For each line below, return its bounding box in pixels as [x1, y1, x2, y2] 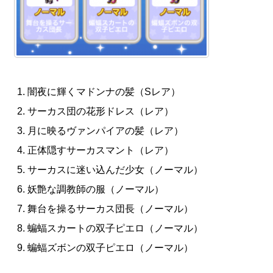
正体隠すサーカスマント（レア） [27, 144, 174, 155]
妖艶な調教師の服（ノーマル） [27, 183, 164, 194]
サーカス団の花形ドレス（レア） [27, 105, 174, 116]
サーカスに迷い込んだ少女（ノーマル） [27, 164, 203, 175]
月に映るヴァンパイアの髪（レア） [27, 125, 183, 136]
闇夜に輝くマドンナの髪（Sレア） [27, 86, 180, 97]
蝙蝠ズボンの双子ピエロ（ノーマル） [27, 242, 193, 253]
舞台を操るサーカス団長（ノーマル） [27, 203, 193, 214]
